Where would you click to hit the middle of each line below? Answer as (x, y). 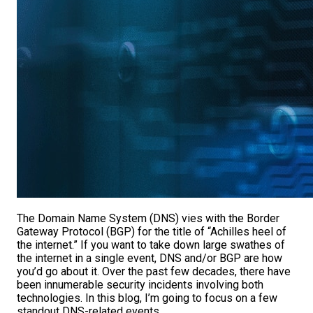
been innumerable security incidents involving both (140, 284)
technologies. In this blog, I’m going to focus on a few (147, 298)
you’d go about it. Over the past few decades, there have (154, 271)
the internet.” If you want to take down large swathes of (151, 245)
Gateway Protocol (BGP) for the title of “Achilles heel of (152, 231)
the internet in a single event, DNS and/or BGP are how (150, 258)
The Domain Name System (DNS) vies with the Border (148, 218)
